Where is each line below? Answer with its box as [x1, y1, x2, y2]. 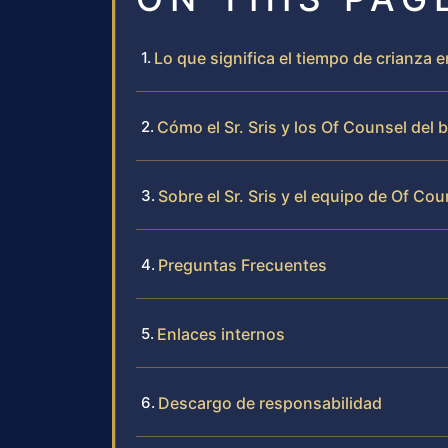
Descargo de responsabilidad [158, 392, 382, 413]
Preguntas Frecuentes [158, 254, 327, 275]
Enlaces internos [157, 323, 285, 344]
